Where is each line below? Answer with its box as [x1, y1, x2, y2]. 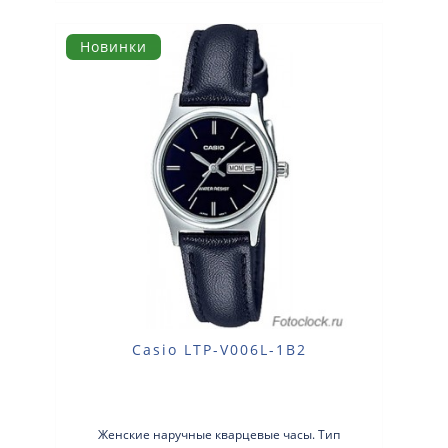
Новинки [80, 37, 147, 56]
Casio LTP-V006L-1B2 [131, 339, 307, 359]
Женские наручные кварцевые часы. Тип [98, 425, 341, 443]
